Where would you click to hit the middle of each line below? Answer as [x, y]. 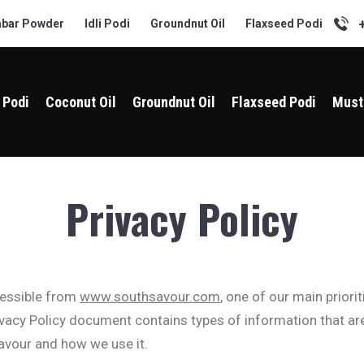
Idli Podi [107, 23]
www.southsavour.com [150, 297]
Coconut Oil [81, 102]
